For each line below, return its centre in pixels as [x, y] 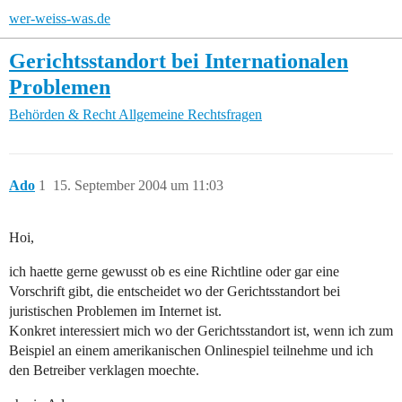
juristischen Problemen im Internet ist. [115, 311]
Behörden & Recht [62, 115]
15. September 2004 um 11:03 [138, 186]
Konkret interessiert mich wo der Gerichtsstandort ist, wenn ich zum [201, 331]
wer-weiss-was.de [60, 18]
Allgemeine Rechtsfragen [190, 115]
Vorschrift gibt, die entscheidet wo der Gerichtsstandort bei [175, 292]
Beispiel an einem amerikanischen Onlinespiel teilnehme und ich [191, 351]
